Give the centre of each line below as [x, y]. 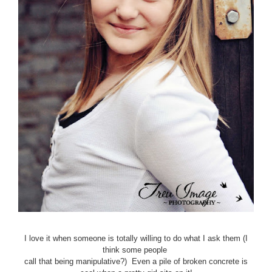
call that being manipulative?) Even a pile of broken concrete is [136, 261]
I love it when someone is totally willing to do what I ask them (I [136, 238]
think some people [136, 250]
